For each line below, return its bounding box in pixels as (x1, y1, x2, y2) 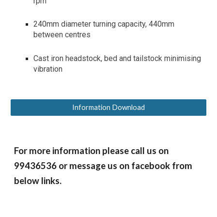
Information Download (72, 103, 145, 112)
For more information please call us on (14, 145, 169, 156)
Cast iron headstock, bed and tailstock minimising (33, 53, 201, 63)
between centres (33, 30, 91, 40)
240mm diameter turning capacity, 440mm (33, 19, 175, 29)
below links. (14, 175, 62, 186)
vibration (33, 64, 63, 74)
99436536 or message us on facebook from (14, 160, 193, 171)
